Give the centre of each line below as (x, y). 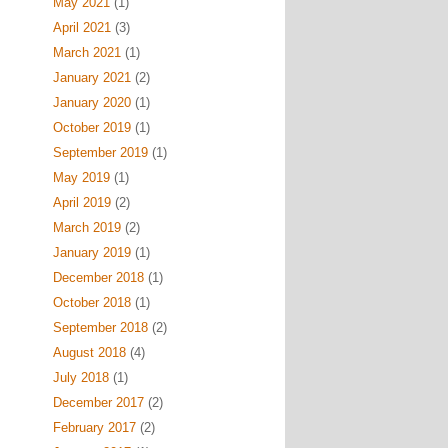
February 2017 (94, 427)
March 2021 (86, 52)
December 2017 (98, 402)
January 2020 (91, 102)
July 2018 (80, 377)
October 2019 (91, 127)
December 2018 (98, 277)
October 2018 (91, 302)
